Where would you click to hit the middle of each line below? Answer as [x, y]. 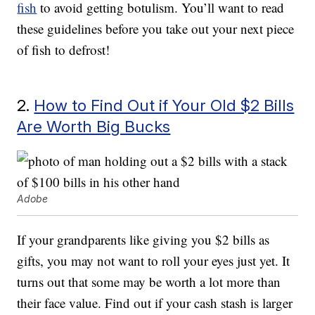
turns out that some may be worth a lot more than [149, 282]
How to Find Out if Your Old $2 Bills [164, 105]
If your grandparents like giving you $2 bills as [143, 240]
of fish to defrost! [64, 50]
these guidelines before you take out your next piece [156, 29]
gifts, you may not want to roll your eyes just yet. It [154, 261]
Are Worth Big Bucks [94, 127]
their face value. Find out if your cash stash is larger [155, 303]
